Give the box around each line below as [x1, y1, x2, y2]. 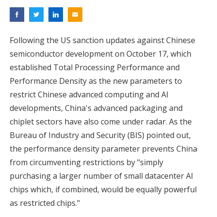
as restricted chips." [10, 198, 80, 209]
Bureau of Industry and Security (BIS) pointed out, [10, 130, 191, 141]
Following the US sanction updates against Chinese [10, 35, 195, 46]
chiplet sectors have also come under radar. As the [10, 116, 192, 127]
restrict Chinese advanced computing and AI [10, 89, 169, 100]
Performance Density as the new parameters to [10, 76, 182, 87]
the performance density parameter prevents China [10, 143, 197, 155]
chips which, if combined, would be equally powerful [10, 184, 197, 195]
